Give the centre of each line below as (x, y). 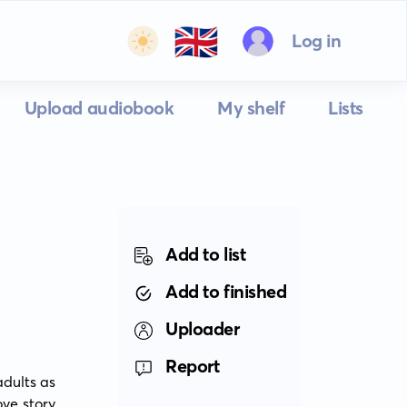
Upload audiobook (99, 108)
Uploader (203, 328)
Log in (316, 40)
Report (193, 366)
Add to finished (226, 291)
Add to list (206, 254)
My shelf (251, 108)
